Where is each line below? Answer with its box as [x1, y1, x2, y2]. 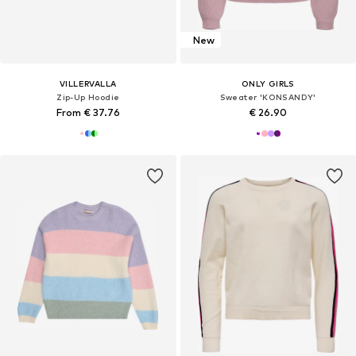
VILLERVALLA [60, 79, 117, 89]
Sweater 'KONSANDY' [219, 92, 316, 103]
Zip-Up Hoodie [56, 92, 120, 103]
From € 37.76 [56, 106, 120, 119]
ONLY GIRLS [241, 79, 295, 89]
